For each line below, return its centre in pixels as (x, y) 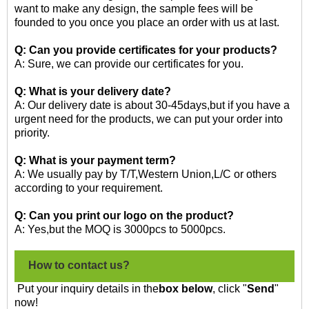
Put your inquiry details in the (87, 288)
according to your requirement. (90, 188)
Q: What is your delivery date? (94, 91)
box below (186, 288)
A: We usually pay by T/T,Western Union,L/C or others (146, 174)
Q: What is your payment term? (97, 160)
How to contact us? (79, 265)
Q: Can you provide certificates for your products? (147, 50)
